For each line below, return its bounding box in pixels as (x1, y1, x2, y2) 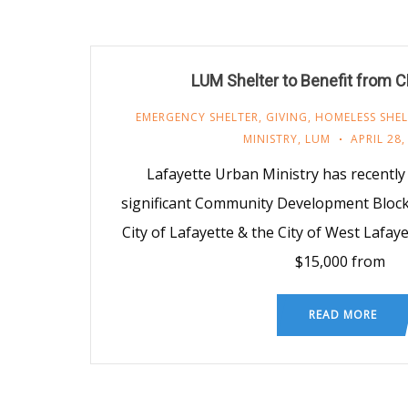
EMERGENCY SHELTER (135, 108, 259, 125)
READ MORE (308, 306, 377, 322)
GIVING (265, 108, 308, 125)
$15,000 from (295, 250, 385, 271)
